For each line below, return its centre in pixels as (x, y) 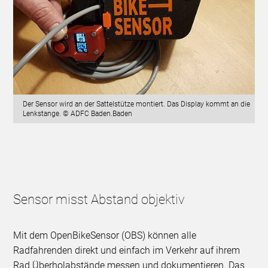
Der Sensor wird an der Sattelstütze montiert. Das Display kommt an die (137, 104)
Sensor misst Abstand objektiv (99, 199)
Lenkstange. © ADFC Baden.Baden (78, 113)
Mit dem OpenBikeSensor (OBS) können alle (105, 235)
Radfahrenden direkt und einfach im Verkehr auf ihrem (127, 250)
